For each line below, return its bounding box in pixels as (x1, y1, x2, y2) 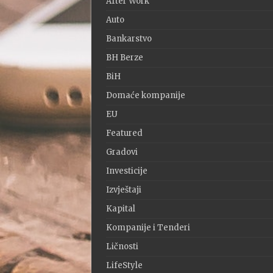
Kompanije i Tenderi (105, 222, 190, 233)
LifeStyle (105, 260, 143, 271)
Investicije (105, 166, 147, 176)
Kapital (105, 204, 135, 214)
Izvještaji (105, 185, 141, 195)
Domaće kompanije (105, 90, 185, 101)
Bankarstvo (105, 34, 152, 44)
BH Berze (105, 52, 143, 63)
